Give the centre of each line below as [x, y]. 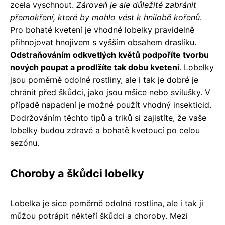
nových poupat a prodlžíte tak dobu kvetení [95, 67]
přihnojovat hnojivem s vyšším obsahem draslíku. [103, 42]
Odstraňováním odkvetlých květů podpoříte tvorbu [109, 55]
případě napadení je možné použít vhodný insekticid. [111, 105]
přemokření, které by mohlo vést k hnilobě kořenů [105, 17]
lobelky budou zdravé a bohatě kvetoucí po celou [105, 130]
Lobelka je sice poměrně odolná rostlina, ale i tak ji [107, 203]
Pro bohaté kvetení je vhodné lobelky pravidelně [102, 30]
